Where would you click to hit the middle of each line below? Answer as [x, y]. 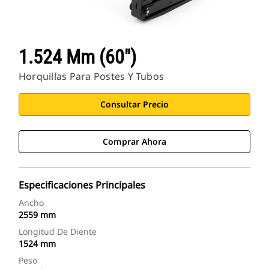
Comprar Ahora [134, 142]
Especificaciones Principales [82, 185]
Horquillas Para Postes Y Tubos [92, 77]
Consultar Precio [134, 104]
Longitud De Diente [58, 232]
